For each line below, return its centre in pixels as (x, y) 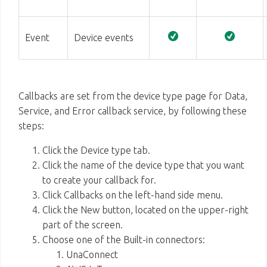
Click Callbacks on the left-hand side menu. (133, 195)
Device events (104, 38)
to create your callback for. (99, 180)
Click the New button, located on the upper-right (145, 210)
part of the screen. (83, 225)
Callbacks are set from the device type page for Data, (133, 96)
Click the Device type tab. (96, 150)
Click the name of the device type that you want (143, 165)
